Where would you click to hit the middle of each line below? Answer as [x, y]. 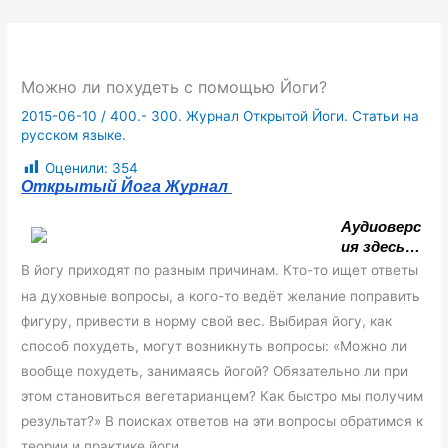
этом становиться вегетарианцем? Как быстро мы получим [222, 395]
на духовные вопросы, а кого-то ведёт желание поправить [221, 295]
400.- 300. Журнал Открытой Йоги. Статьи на [265, 116]
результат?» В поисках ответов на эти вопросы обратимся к [222, 420]
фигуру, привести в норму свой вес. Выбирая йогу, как [207, 320]
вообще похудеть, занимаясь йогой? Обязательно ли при [215, 370]
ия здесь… [381, 246]
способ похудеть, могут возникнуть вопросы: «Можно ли [214, 345]
